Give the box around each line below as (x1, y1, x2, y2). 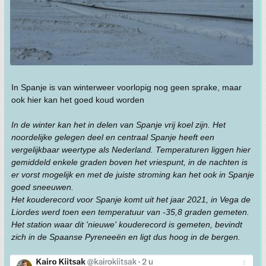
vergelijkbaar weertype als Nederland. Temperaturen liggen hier (11, 145, 251, 155)
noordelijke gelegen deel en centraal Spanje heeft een (11, 132, 214, 142)
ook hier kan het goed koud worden (11, 95, 144, 105)
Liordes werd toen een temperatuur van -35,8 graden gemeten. (11, 207, 249, 217)
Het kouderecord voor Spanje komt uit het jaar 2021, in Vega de (11, 195, 251, 205)
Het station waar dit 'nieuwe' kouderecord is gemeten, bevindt (11, 220, 242, 230)
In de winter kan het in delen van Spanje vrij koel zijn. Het (11, 120, 226, 130)
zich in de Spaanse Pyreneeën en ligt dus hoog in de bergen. (11, 232, 240, 242)
